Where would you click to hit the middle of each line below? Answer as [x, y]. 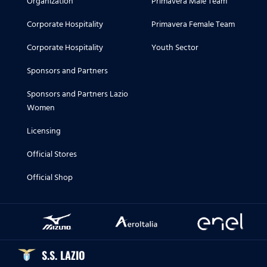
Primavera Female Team [193, 24]
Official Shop [50, 178]
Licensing [44, 131]
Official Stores [52, 154]
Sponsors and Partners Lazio [77, 94]
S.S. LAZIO [63, 255]
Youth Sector [175, 48]
